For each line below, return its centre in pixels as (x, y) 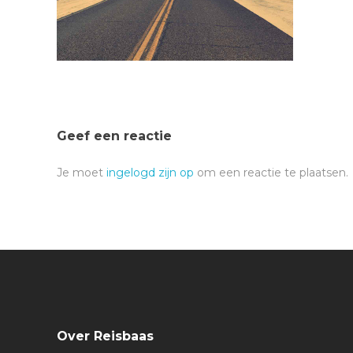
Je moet (82, 173)
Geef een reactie (114, 136)
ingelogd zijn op (150, 173)
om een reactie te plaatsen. (271, 173)
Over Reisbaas (105, 336)
